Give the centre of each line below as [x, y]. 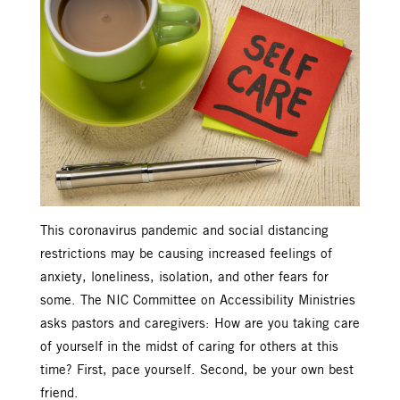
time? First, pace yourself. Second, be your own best [197, 370]
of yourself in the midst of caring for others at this [189, 347]
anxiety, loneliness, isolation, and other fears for [184, 277]
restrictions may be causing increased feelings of [186, 254]
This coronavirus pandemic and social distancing [184, 231]
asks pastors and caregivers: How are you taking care [200, 324]
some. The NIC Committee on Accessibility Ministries [198, 300]
